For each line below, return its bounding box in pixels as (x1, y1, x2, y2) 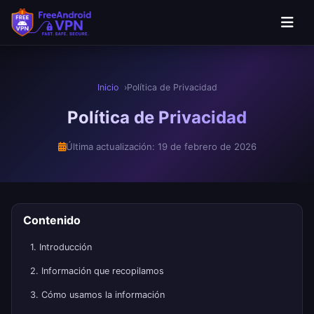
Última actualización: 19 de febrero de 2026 (65, 141, 257, 152)
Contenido (23, 213, 81, 227)
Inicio (97, 82, 118, 93)
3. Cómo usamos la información (30, 289, 165, 300)
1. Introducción (30, 242, 92, 252)
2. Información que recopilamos (30, 266, 164, 276)
